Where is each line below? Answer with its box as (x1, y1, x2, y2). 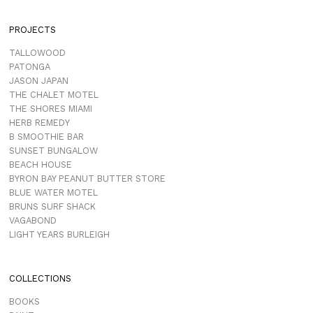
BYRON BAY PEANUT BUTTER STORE (8, 173, 166, 184)
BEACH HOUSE (8, 159, 72, 170)
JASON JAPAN (8, 75, 68, 86)
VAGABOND (8, 214, 57, 226)
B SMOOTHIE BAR (8, 131, 84, 142)
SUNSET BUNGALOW (8, 145, 98, 156)
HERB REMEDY (8, 117, 70, 128)
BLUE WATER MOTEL (8, 187, 98, 198)
